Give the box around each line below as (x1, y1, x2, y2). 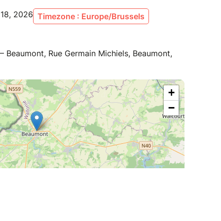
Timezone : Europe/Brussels (37, 11, 145, 22)
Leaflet (126, 177, 140, 184)
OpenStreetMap (150, 177, 182, 184)
